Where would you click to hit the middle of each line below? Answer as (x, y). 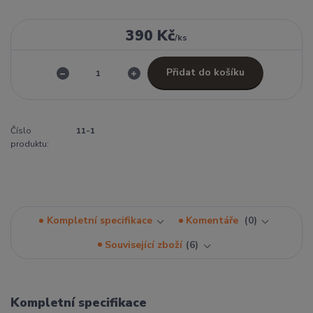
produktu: (30, 144)
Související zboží (144, 245)
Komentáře (214, 221)
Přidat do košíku (205, 73)
